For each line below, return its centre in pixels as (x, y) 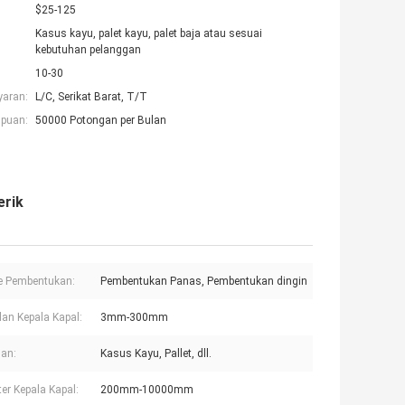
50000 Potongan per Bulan (101, 121)
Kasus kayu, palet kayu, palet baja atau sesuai (149, 34)
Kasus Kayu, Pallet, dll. (156, 354)
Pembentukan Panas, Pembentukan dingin (204, 282)
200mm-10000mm (147, 390)
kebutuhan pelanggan (88, 50)
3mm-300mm (134, 318)
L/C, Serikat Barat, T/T (91, 97)
